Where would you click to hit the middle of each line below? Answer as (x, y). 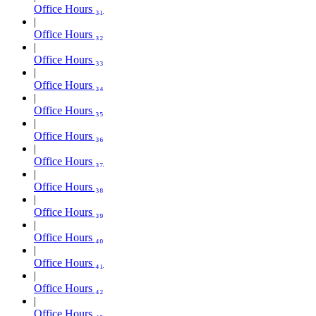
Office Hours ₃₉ (69, 212)
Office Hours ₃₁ (69, 8)
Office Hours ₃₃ (69, 59)
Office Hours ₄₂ (69, 288)
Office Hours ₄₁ (69, 262)
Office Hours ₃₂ (69, 34)
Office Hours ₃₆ (69, 135)
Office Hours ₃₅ (69, 110)
